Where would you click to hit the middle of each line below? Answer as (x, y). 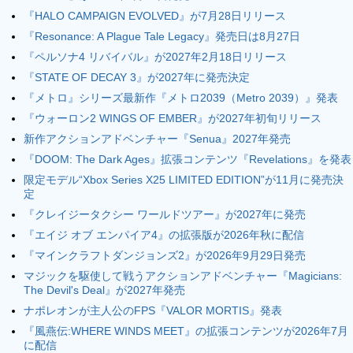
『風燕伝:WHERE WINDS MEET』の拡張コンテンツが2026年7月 (186, 331)
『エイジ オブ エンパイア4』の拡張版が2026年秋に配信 (164, 235)
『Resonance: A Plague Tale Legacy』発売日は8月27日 (162, 36)
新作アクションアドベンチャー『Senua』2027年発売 (157, 139)
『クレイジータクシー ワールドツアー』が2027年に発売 (165, 214)
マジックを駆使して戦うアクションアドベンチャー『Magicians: (183, 276)
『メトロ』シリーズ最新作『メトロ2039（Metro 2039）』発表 (181, 98)
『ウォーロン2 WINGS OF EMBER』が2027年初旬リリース (173, 118)
